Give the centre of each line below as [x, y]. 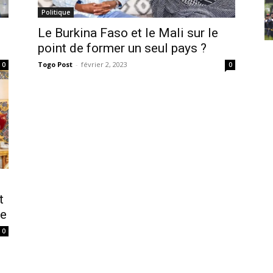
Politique [56, 12]
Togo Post [55, 64]
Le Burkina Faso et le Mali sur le [128, 33]
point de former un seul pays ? [122, 48]
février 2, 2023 [104, 64]
